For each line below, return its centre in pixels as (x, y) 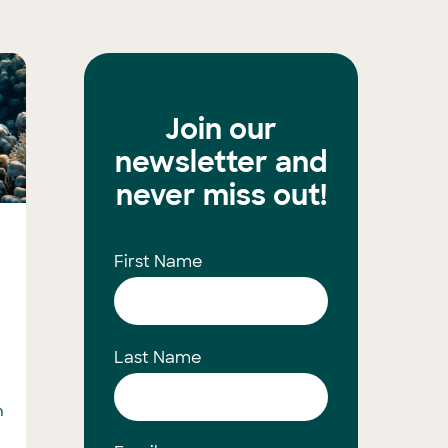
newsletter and (221, 162)
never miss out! (221, 195)
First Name (159, 261)
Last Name (158, 357)
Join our (221, 129)
